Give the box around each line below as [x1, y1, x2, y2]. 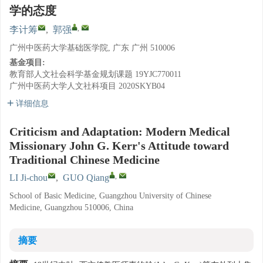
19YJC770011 [135, 70, 181, 79]
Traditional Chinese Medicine [9, 153, 160, 166]
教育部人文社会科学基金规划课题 [9, 70, 133, 79]
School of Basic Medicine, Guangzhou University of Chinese [9, 191, 211, 200]
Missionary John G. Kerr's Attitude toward [9, 139, 229, 152]
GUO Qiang [63, 173, 109, 183]
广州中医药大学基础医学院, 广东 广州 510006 [9, 43, 175, 52]
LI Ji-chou [9, 173, 48, 183]
